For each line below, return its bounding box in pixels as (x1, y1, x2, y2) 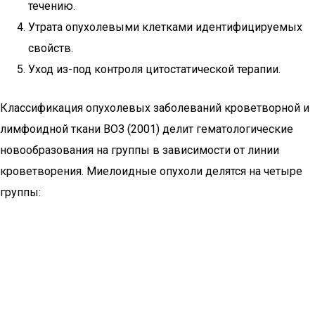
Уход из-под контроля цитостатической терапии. (28, 63, 281, 76)
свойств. (28, 41, 73, 55)
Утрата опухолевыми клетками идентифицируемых (28, 20, 302, 34)
